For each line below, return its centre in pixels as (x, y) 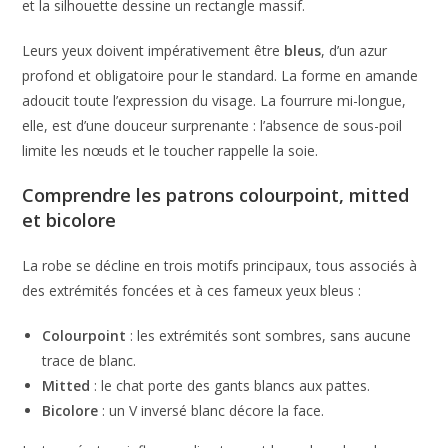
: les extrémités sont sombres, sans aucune (269, 335)
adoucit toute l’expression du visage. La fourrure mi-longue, (214, 100)
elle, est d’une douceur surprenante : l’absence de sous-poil (212, 125)
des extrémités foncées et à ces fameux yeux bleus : (192, 290)
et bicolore (69, 219)
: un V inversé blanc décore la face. (211, 410)
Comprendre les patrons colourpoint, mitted (216, 194)
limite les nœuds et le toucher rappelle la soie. (170, 150)
